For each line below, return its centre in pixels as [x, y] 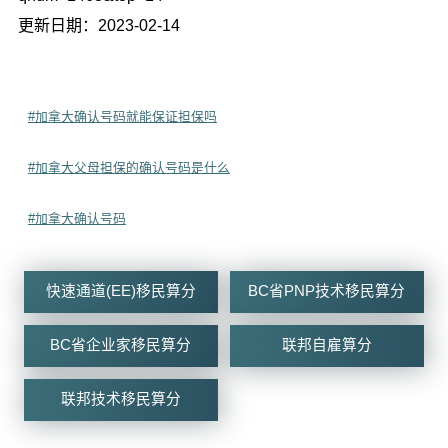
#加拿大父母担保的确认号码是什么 [128, 167]
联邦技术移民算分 [120, 399]
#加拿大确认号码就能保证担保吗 [122, 116]
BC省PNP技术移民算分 [327, 290]
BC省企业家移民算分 [121, 344]
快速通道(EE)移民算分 [120, 290]
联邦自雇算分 [326, 344]
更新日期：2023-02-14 [98, 25]
